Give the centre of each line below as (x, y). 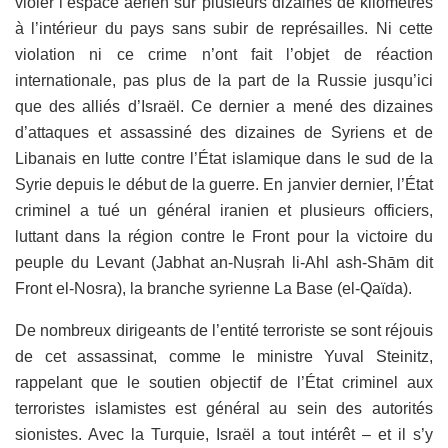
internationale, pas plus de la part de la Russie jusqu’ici (224, 80)
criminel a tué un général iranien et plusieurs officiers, (224, 210)
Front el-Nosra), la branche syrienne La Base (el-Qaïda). (213, 288)
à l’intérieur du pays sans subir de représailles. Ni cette (224, 28)
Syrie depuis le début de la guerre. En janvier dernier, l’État (224, 184)
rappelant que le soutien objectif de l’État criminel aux (224, 382)
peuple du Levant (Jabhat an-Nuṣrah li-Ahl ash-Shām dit (224, 262)
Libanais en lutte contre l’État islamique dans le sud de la (224, 158)
